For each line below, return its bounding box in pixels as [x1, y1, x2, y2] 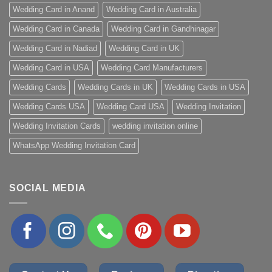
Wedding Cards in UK [78, 83, 153, 92]
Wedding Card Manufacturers [101, 63, 203, 73]
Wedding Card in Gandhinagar [111, 24, 216, 34]
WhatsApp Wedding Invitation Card [13, 141, 135, 151]
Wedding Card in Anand [13, 5, 95, 15]
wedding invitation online [112, 121, 198, 131]
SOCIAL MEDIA [9, 183, 86, 194]
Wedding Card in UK [109, 44, 180, 53]
